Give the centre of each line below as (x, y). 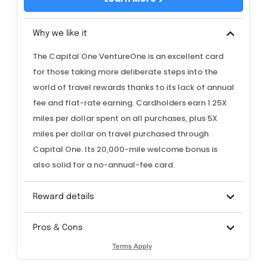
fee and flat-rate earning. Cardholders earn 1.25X (130, 103)
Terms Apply (132, 246)
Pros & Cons (58, 228)
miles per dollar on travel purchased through (121, 134)
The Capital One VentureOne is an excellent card (128, 56)
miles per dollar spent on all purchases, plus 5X (125, 118)
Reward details (63, 197)
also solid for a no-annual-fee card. (105, 165)
